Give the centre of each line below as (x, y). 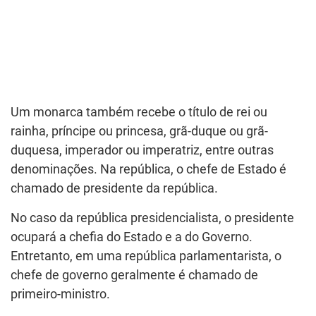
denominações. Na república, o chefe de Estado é (148, 169)
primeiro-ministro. (60, 294)
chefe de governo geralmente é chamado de (134, 275)
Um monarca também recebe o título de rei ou (139, 112)
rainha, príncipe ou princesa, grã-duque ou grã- (139, 131)
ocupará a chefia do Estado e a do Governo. (132, 237)
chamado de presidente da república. (114, 188)
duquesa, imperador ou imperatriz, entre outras (142, 150)
